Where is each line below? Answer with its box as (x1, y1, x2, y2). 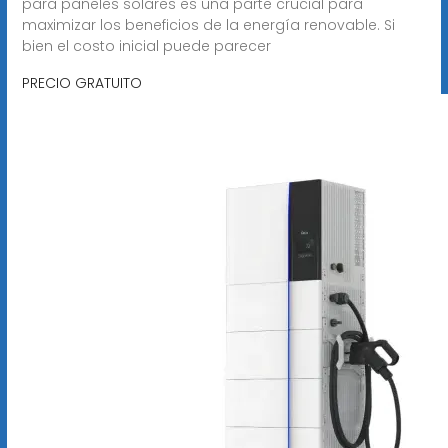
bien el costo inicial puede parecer (21, 35, 271, 56)
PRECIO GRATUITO (21, 72, 142, 93)
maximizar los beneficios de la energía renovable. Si (21, 14, 395, 35)
